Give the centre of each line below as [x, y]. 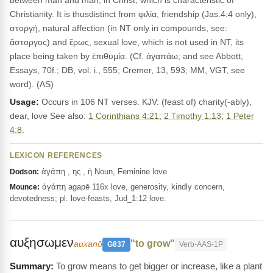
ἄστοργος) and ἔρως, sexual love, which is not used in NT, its [127, 42]
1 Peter [240, 116]
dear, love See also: [49, 116]
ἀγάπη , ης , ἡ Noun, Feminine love [103, 172]
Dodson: [24, 172]
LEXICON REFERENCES [56, 155]
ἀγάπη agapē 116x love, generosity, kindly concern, [132, 187]
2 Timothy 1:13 [193, 116]
